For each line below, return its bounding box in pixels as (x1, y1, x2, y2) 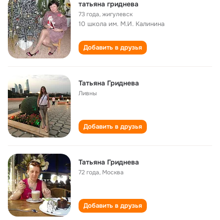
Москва (102, 168, 124, 176)
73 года (79, 10, 99, 18)
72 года (79, 168, 99, 176)
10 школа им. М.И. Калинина (79, 20, 165, 28)
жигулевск (102, 10, 133, 18)
